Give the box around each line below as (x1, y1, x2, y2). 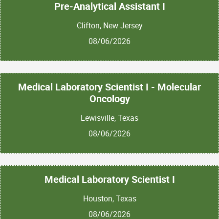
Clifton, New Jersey (76, 20, 143, 31)
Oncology (89, 91, 130, 105)
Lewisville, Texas (81, 112, 138, 123)
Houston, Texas (83, 193, 136, 204)
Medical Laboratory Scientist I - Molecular (18, 80, 201, 93)
